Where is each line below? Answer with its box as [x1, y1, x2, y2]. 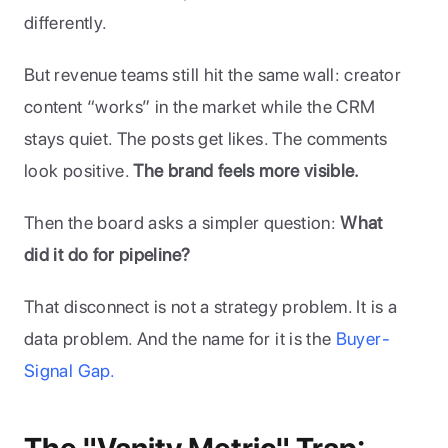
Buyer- [335, 328, 390, 349]
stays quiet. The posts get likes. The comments [24, 128, 388, 149]
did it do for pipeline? [24, 244, 191, 265]
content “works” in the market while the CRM [24, 96, 376, 117]
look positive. [24, 160, 134, 181]
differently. [24, 12, 108, 33]
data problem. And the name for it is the [24, 328, 336, 349]
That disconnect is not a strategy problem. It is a [24, 296, 397, 317]
